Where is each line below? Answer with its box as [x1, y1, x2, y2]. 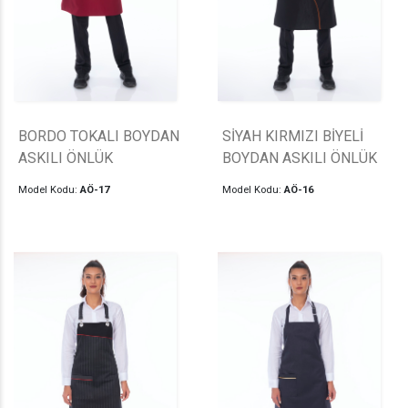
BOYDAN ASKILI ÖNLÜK [222, 149, 377, 168]
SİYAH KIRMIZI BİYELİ [222, 127, 363, 146]
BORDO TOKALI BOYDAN [18, 127, 179, 146]
